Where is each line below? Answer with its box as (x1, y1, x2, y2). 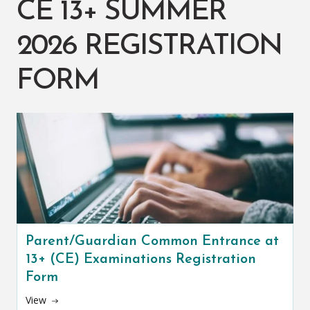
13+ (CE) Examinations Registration (26, 253, 256, 266)
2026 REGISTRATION (17, 32, 282, 62)
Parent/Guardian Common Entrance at (26, 235, 279, 248)
